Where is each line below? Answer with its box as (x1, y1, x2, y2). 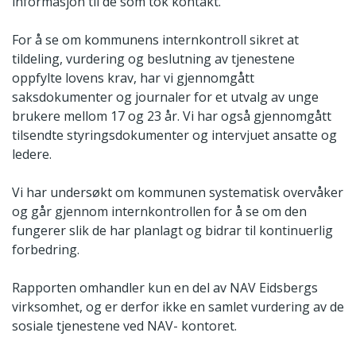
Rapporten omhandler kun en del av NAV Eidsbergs (12, 278, 318, 296)
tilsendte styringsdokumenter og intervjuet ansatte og (12, 126, 337, 144)
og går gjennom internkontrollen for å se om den (12, 202, 307, 220)
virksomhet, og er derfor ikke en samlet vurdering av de (12, 297, 344, 315)
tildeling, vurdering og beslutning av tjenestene (12, 49, 295, 68)
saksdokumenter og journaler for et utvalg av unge (12, 87, 319, 106)
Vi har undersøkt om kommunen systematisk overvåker (12, 183, 343, 201)
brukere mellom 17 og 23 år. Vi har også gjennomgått (12, 106, 331, 125)
